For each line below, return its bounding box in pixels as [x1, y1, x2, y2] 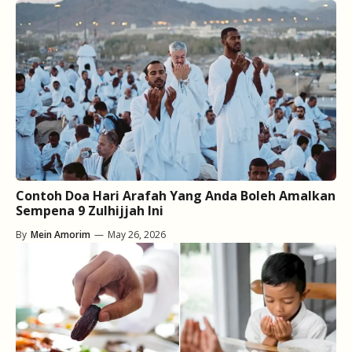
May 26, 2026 [108, 227, 166, 241]
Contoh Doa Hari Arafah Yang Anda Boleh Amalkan [16, 186, 335, 204]
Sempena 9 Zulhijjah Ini [16, 201, 163, 219]
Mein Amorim [31, 227, 90, 241]
